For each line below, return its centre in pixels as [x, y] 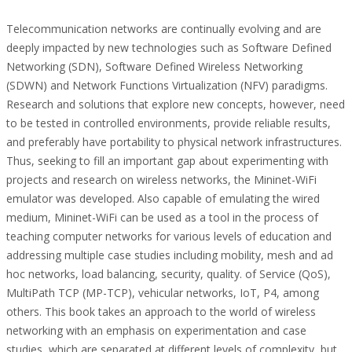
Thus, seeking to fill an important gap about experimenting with [167, 161]
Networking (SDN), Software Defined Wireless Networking [154, 66]
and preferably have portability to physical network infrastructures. [174, 142]
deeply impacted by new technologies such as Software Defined [169, 48]
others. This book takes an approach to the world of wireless [161, 312]
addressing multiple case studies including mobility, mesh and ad [170, 255]
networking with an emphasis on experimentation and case [156, 330]
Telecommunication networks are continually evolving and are [164, 29]
